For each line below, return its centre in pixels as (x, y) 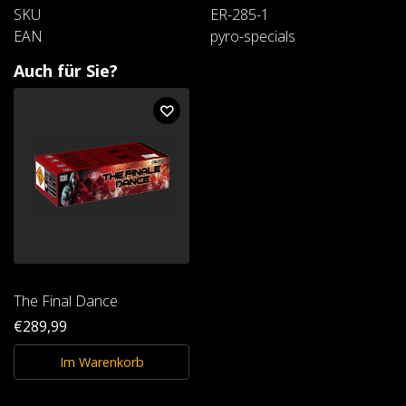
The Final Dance (66, 300)
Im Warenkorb (101, 362)
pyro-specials (253, 36)
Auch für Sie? (66, 70)
